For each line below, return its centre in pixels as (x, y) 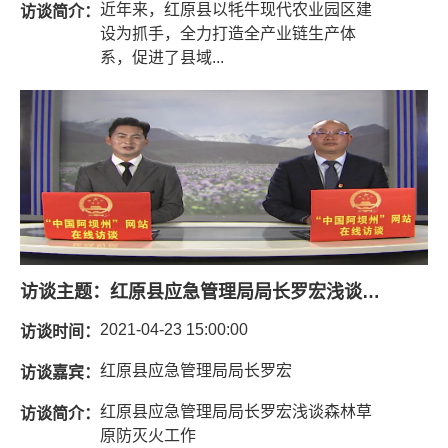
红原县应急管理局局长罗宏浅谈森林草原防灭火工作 (371, 291)
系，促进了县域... (162, 57)
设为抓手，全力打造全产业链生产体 (228, 33)
